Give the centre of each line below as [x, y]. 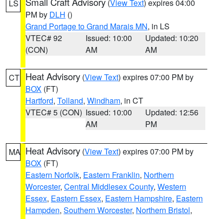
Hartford [39, 100]
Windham [104, 100]
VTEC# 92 [44, 38]
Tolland [70, 100]
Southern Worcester [98, 210]
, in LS [159, 26]
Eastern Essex [76, 198]
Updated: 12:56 [172, 112]
